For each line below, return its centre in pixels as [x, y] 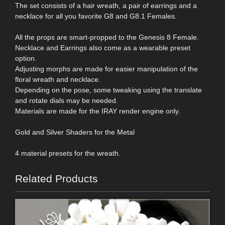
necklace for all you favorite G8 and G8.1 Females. [96, 16]
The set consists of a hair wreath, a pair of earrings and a [106, 5]
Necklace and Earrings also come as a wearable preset [103, 47]
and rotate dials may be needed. [67, 100]
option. [26, 58]
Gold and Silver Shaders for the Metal [75, 132]
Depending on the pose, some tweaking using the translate [108, 90]
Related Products [57, 178]
